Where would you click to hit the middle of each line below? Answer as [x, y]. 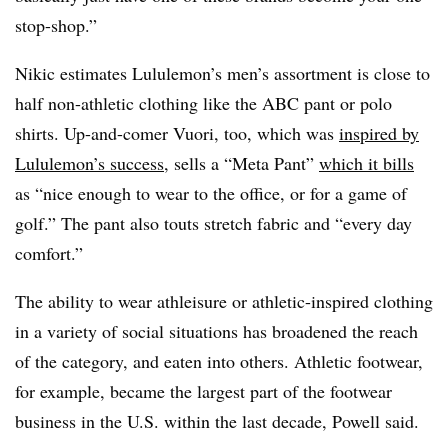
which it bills [366, 163]
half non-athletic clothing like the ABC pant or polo [203, 103]
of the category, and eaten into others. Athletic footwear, [219, 361]
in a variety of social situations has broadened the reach [216, 331]
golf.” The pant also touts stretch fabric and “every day [213, 223]
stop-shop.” [56, 25]
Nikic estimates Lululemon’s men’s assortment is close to [222, 73]
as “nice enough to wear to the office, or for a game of [211, 193]
